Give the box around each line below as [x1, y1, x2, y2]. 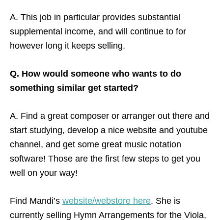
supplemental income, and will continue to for [10, 26, 186, 36]
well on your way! [10, 167, 78, 178]
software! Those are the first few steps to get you [10, 153, 200, 164]
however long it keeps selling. [10, 40, 125, 51]
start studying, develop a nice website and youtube [10, 125, 208, 135]
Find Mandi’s [10, 195, 62, 206]
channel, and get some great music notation [10, 139, 181, 149]
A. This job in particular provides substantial [10, 12, 180, 22]
